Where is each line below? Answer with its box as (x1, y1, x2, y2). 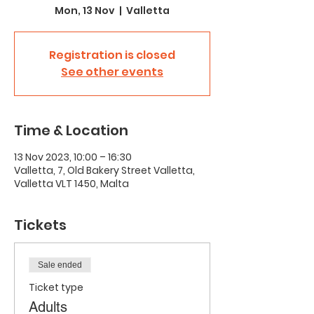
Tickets (14, 215, 67, 235)
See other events (61, 64, 163, 80)
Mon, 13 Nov (55, 4, 115, 18)
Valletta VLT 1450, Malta (14, 177, 129, 191)
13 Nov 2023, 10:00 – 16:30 (14, 150, 132, 164)
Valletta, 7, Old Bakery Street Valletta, (14, 163, 195, 177)
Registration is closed (49, 47, 175, 63)
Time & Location (14, 121, 128, 140)
